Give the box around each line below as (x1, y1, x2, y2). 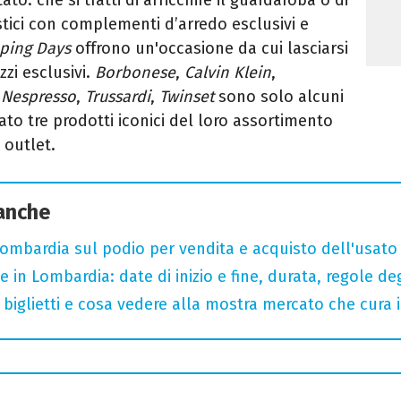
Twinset (159, 86, 218, 107)
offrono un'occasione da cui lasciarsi (71, 38, 348, 58)
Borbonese (95, 62, 175, 82)
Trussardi (85, 86, 150, 107)
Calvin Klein (184, 62, 271, 82)
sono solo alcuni (218, 86, 344, 107)
